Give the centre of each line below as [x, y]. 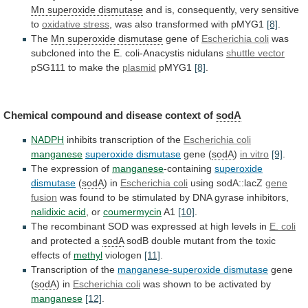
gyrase [229, 198]
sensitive [280, 10]
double [166, 241]
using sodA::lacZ [227, 183]
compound [77, 115]
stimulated [154, 198]
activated [238, 284]
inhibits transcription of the [124, 140]
